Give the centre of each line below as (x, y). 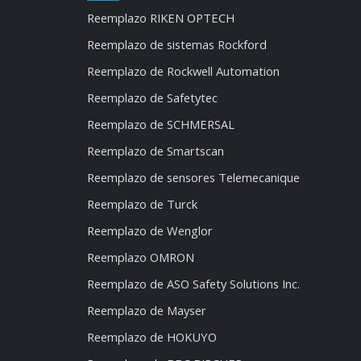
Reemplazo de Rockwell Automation (184, 71)
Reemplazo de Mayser (147, 310)
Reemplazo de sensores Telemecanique (194, 177)
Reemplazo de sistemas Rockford (177, 44)
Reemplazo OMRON (141, 257)
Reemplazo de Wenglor (150, 230)
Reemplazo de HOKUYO (152, 336)
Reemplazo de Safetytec (153, 97)
